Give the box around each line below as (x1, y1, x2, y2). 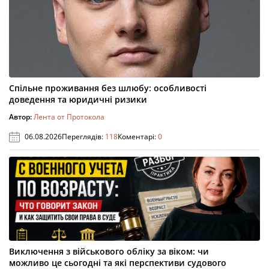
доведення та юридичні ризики (9, 94, 147, 106)
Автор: (9, 112, 34, 122)
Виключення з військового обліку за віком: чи (9, 246, 209, 258)
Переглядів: (62, 131, 105, 142)
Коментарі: (118, 131, 158, 142)
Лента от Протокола (34, 112, 104, 122)
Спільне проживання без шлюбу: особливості (9, 82, 207, 94)
